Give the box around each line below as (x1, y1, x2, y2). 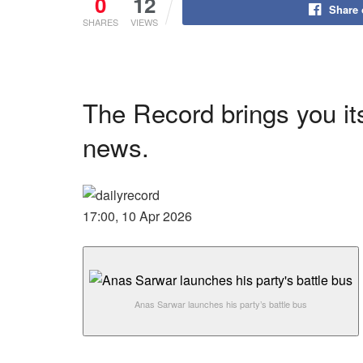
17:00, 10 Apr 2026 (83, 206, 192, 225)
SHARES (83, 15, 118, 28)
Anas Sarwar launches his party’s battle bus (135, 297, 307, 310)
